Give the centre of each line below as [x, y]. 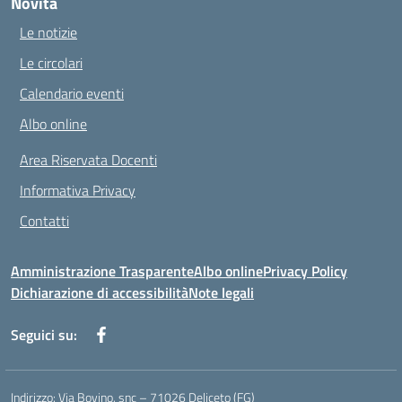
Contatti [44, 221]
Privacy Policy [305, 271]
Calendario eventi [72, 93]
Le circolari [51, 63]
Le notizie [48, 32]
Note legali [221, 293]
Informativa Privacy [78, 190]
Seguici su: [44, 335]
